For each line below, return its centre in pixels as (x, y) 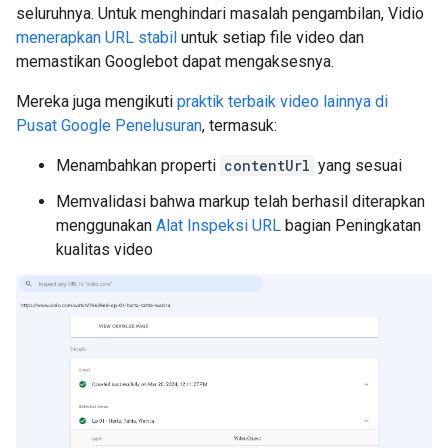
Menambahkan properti (138, 165)
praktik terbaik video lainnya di (282, 101)
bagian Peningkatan (351, 225)
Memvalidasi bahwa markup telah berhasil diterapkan (240, 201)
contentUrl (267, 165)
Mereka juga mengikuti (96, 101)
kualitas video (104, 249)
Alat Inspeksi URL (218, 225)
